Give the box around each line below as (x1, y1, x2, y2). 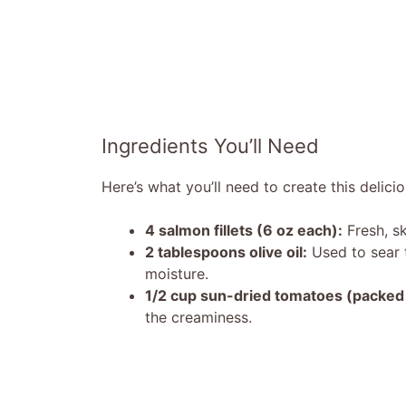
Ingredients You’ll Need (101, 133, 319, 158)
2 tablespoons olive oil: (145, 242, 307, 261)
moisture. (145, 264, 208, 283)
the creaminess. (145, 307, 252, 326)
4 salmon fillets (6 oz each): (145, 220, 343, 239)
